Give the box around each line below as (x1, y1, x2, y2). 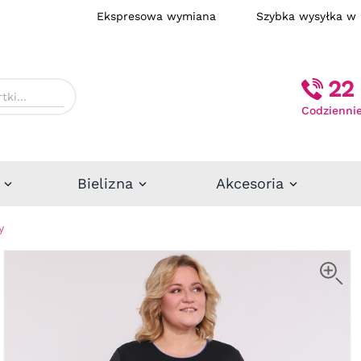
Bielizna (77, 174, 133, 192)
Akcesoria (215, 174, 284, 192)
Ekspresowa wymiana (97, 10, 256, 23)
